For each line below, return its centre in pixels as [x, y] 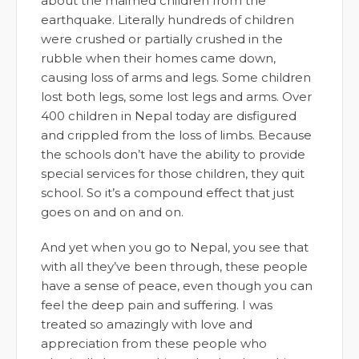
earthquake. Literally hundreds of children [167, 19]
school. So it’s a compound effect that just [167, 192]
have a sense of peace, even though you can [177, 285]
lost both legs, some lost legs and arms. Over [176, 96]
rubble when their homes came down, [158, 58]
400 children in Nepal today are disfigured [169, 115]
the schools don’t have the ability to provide [173, 154]
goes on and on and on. [112, 212]
